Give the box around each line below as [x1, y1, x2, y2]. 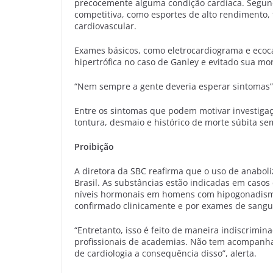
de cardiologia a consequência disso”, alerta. [74, 247, 257, 259]
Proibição [74, 140, 114, 152]
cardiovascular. [74, 19, 136, 32]
